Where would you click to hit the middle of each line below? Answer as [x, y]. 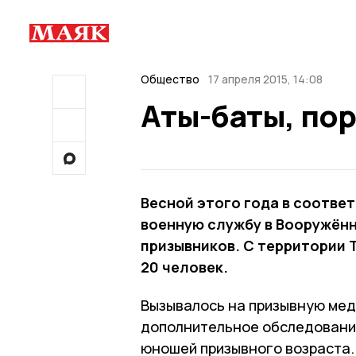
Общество [170, 79]
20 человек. [184, 267]
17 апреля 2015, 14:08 [265, 79]
